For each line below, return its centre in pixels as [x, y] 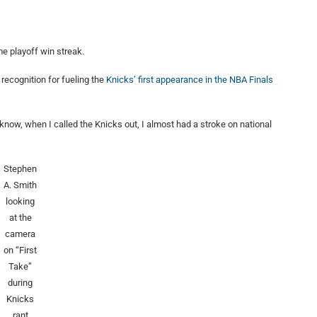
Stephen [21, 169]
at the [20, 218]
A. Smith [21, 185]
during [21, 283]
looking [21, 202]
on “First [21, 250]
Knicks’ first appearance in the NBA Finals [190, 80]
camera [21, 234]
